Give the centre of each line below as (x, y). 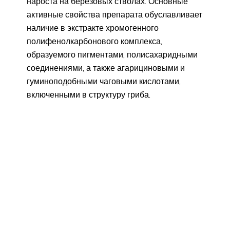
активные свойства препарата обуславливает (114, 15)
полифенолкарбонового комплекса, (94, 41)
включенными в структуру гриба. (89, 95)
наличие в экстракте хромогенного (93, 28)
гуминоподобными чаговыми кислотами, (104, 81)
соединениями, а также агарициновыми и (106, 68)
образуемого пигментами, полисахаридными (112, 55)
